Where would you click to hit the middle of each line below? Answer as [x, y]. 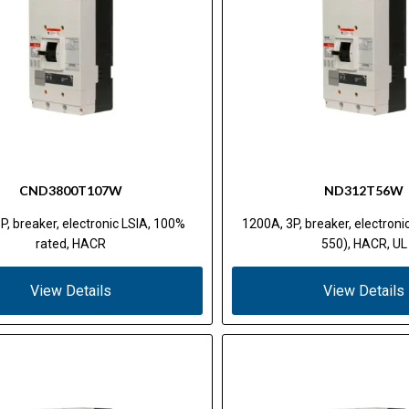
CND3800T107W [71, 190]
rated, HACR [71, 243]
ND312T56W [364, 190]
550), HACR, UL [364, 243]
